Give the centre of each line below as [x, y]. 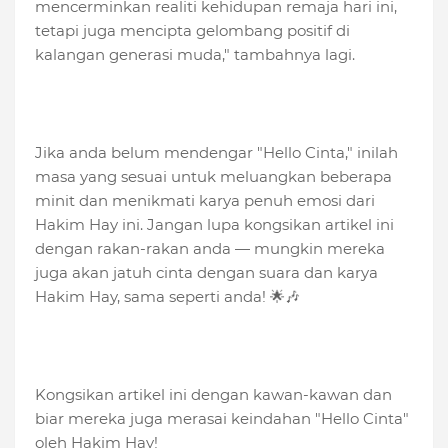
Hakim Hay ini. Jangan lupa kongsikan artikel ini [214, 225]
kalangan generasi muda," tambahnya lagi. [195, 55]
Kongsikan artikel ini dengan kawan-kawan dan [213, 395]
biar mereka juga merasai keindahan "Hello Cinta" [222, 419]
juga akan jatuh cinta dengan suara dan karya [206, 273]
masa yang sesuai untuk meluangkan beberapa [213, 177]
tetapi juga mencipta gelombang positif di [192, 31]
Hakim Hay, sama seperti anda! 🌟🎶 [167, 297]
